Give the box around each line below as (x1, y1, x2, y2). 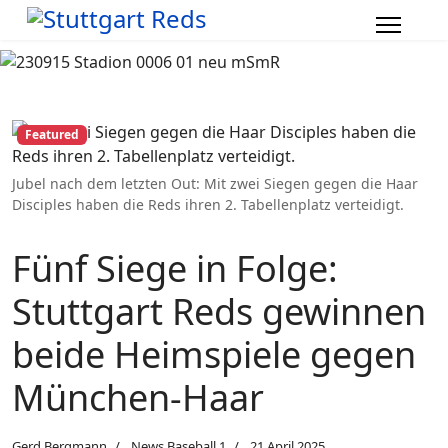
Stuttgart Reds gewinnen (12, 287, 426, 336)
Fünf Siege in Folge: (12, 244, 338, 293)
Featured (24, 126, 79, 144)
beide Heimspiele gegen (12, 330, 416, 379)
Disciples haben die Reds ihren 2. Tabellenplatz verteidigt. (12, 195, 404, 214)
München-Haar (12, 373, 264, 422)
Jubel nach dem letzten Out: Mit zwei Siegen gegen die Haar (12, 174, 418, 193)
